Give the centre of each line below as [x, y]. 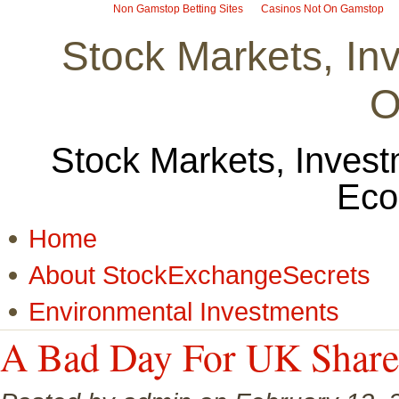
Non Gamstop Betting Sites [178, 9]
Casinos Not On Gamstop [322, 9]
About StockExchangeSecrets [199, 275]
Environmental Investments [184, 311]
